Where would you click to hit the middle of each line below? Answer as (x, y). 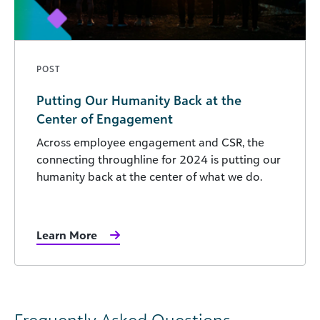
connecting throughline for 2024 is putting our (159, 160)
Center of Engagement (105, 119)
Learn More (67, 235)
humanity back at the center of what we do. (149, 177)
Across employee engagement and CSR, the (150, 142)
